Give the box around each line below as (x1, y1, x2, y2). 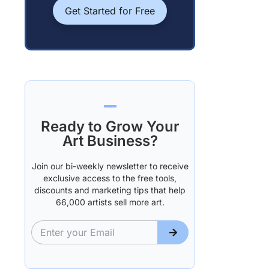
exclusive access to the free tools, (43, 173, 177, 184)
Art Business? (62, 132, 158, 150)
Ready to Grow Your (40, 118, 180, 136)
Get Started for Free (65, 5, 156, 17)
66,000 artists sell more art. (55, 197, 165, 208)
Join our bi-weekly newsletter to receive (31, 161, 189, 172)
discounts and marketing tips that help (34, 185, 186, 196)
